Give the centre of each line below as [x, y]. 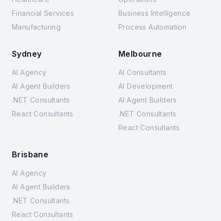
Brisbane [30, 154]
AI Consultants [143, 72]
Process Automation [153, 27]
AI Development [146, 86]
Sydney [27, 54]
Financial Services [43, 13]
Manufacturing [37, 27]
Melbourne [140, 54]
